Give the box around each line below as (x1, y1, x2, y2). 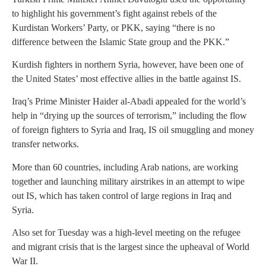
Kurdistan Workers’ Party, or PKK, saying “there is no (12, 22, 215, 33)
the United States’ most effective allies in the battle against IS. (12, 73, 241, 84)
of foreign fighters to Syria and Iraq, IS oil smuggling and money (12, 125, 254, 135)
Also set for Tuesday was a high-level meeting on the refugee (12, 227, 240, 238)
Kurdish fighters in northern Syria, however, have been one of (12, 59, 243, 69)
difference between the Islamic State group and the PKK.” (12, 36, 229, 47)
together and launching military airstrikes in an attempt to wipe (12, 176, 245, 186)
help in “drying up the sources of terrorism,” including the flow (12, 110, 247, 121)
